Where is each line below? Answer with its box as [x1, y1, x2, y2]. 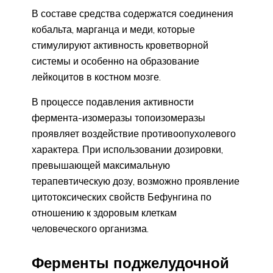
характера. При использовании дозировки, [32, 143, 223, 156]
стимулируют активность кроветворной [32, 39, 208, 52]
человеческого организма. [32, 222, 149, 235]
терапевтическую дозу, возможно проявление [32, 175, 239, 188]
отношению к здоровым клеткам [32, 207, 177, 219]
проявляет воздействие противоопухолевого [32, 127, 236, 140]
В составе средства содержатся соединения [32, 7, 233, 20]
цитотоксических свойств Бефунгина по [32, 191, 211, 204]
